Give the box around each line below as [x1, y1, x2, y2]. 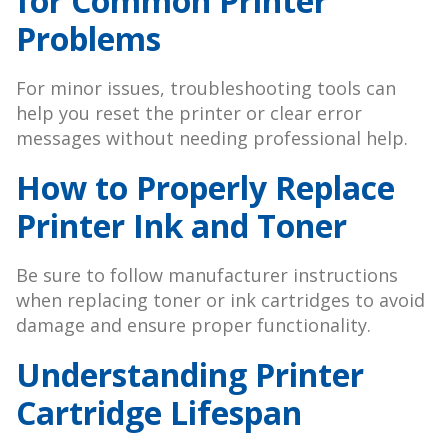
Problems [16, 17, 161, 61]
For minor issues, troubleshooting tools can [16, 76, 396, 101]
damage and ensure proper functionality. [16, 313, 371, 338]
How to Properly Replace [16, 166, 395, 210]
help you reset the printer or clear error [16, 101, 362, 126]
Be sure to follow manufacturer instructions [16, 263, 398, 288]
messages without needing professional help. [16, 126, 408, 151]
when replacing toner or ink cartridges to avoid [16, 288, 425, 313]
